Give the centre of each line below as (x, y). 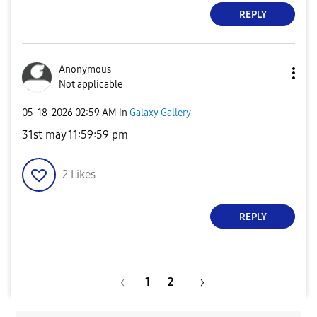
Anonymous (85, 70)
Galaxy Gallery (160, 113)
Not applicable (91, 85)
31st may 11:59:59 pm (75, 135)
